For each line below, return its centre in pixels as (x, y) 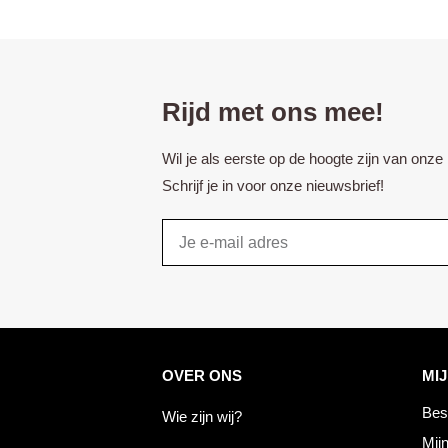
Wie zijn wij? (202, 416)
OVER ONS (202, 375)
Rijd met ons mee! (273, 111)
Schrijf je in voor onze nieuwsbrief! (273, 185)
